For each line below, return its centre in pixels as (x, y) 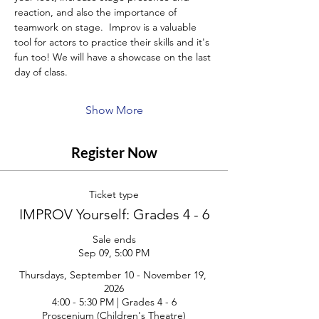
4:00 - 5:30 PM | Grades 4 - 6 (114, 302)
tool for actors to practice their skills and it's (113, 42)
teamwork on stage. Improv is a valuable (107, 27)
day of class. (41, 72)
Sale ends (114, 239)
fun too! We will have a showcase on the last (114, 57)
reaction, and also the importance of (97, 12)
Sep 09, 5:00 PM (114, 253)
